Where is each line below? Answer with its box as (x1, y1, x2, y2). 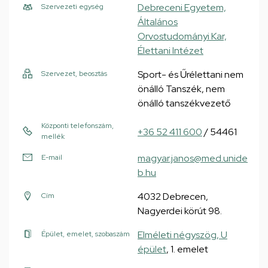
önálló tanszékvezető (138, 97, 230, 109)
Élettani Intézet (138, 44, 203, 57)
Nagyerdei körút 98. (138, 205, 222, 217)
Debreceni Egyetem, (138, 1, 226, 14)
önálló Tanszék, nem (138, 83, 225, 95)
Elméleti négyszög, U (138, 229, 227, 241)
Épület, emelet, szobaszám (41, 229, 130, 239)
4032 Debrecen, (138, 190, 208, 203)
